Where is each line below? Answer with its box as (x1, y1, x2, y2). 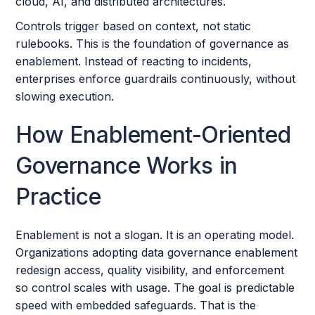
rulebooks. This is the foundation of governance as (15, 37, 290, 51)
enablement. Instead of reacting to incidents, (15, 54, 252, 68)
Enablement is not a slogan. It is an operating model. (15, 228, 295, 242)
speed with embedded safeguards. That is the (15, 298, 257, 312)
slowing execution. (15, 89, 115, 103)
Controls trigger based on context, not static (15, 19, 252, 33)
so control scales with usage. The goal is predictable (15, 281, 295, 295)
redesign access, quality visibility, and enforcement (15, 263, 285, 277)
